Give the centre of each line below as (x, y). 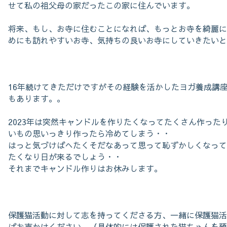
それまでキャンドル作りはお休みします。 (85, 168)
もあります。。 (36, 98)
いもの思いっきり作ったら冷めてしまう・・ (89, 133)
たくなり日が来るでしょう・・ (65, 157)
